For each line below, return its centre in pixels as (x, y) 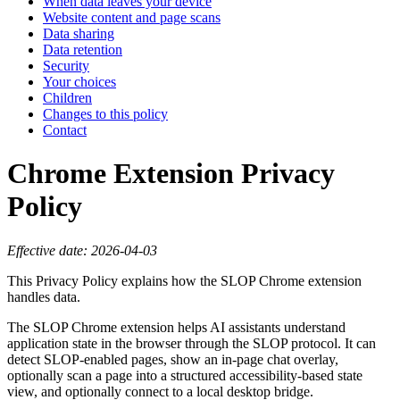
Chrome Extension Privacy (171, 174)
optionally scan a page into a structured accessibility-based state (185, 375)
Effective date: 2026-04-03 (82, 250)
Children (67, 97)
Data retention (83, 49)
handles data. (44, 296)
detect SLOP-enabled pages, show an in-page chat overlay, (173, 359)
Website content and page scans (132, 17)
